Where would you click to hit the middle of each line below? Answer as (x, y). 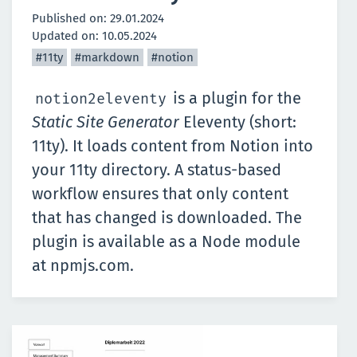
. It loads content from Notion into (189, 146)
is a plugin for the (235, 98)
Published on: (71, 18)
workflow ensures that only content (160, 194)
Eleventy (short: (240, 122)
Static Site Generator (106, 122)
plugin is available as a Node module (166, 241)
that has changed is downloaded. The (167, 218)
